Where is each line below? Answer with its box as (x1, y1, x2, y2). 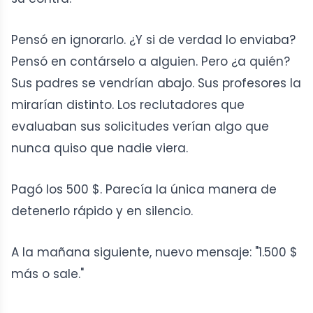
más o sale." (11, 265, 84, 283)
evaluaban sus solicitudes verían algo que (11, 118, 269, 136)
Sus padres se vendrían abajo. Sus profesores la (11, 75, 301, 92)
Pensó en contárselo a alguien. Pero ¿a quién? (11, 53, 290, 71)
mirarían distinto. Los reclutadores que (11, 96, 245, 114)
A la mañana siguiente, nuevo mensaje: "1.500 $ (11, 244, 298, 261)
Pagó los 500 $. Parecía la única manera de (11, 181, 277, 198)
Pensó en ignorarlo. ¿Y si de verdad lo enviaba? (11, 31, 296, 49)
